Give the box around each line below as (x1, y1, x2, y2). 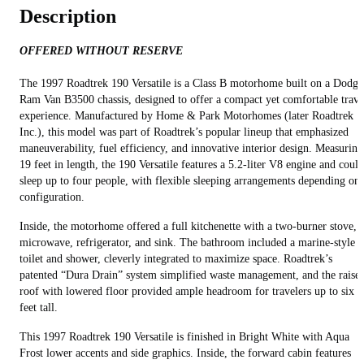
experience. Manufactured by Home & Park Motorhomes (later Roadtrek (19, 109, 353, 122)
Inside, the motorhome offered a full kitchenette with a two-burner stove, (19, 219, 357, 232)
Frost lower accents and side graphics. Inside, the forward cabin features (19, 346, 351, 359)
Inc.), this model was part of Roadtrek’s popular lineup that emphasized (19, 125, 349, 138)
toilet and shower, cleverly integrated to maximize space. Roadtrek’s (19, 252, 332, 265)
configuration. (19, 190, 88, 203)
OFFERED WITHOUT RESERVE (19, 44, 183, 57)
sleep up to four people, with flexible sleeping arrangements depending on (19, 174, 360, 187)
